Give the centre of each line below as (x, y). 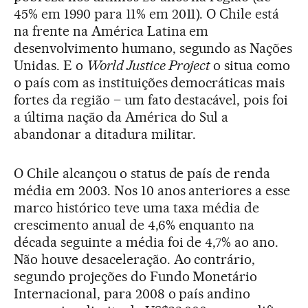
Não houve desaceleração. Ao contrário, (135, 259)
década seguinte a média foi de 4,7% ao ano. (146, 242)
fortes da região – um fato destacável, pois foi (151, 100)
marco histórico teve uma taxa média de (137, 208)
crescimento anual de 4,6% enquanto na (134, 225)
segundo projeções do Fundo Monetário (136, 276)
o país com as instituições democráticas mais (150, 82)
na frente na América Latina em (111, 31)
